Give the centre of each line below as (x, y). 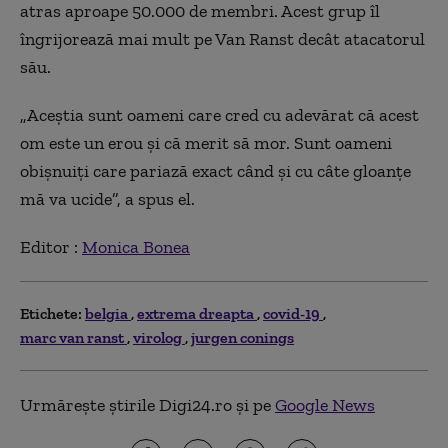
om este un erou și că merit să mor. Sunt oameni (206, 142)
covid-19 (293, 313)
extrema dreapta (197, 313)
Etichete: (51, 313)
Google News (325, 404)
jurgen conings (242, 337)
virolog (159, 337)
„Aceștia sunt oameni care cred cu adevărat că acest (219, 114)
